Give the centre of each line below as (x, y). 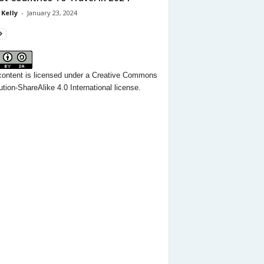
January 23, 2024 (52, 12)
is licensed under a (57, 75)
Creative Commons (124, 75)
